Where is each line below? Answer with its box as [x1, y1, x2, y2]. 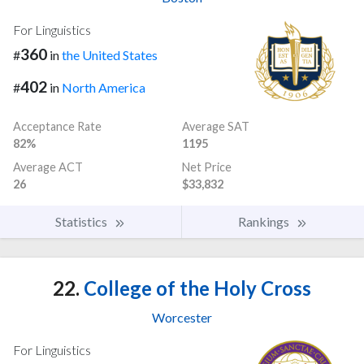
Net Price [182, 160, 232, 175]
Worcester [152, 310, 212, 326]
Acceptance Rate [13, 119, 102, 134]
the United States [62, 46, 158, 63]
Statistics [55, 214, 110, 230]
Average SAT [182, 119, 249, 134]
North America [62, 80, 145, 96]
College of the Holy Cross [80, 276, 311, 301]
